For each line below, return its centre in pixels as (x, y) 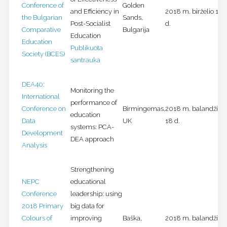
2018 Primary (42, 206)
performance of (93, 103)
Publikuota (86, 48)
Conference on (44, 109)
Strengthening (92, 170)
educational (88, 182)
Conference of (43, 6)
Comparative (41, 30)
